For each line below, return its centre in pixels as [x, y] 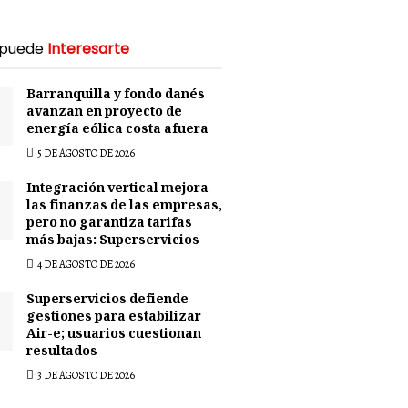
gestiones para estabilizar [114, 317]
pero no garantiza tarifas [109, 224]
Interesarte [88, 48]
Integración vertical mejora [117, 189]
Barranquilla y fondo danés [116, 95]
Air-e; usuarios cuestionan [114, 335]
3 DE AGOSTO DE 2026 [85, 375]
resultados [62, 352]
